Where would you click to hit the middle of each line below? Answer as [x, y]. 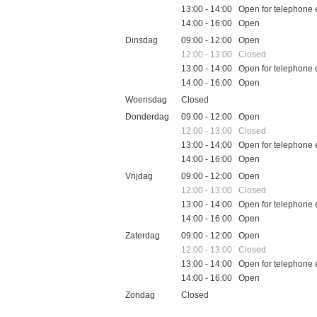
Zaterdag [143, 235]
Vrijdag [139, 176]
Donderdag [147, 116]
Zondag [140, 295]
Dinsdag [142, 40]
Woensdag [146, 99]
